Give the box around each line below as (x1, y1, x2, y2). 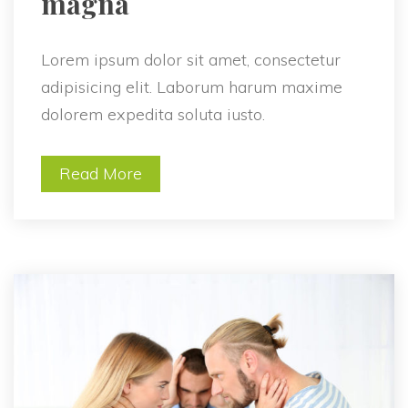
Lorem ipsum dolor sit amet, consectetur (41, 48, 341, 70)
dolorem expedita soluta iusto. (41, 103, 265, 125)
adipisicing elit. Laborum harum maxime (41, 76, 342, 97)
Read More (59, 162, 142, 184)
